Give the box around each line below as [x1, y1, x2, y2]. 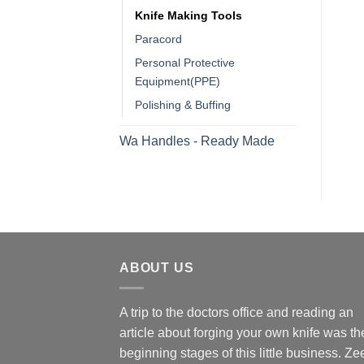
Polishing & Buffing [135, 98, 231, 112]
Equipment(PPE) [135, 75, 220, 89]
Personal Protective [135, 56, 235, 70]
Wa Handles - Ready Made [119, 134, 275, 149]
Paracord [135, 32, 182, 46]
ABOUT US [119, 261, 194, 275]
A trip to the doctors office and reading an [119, 305, 353, 319]
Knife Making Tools [135, 9, 242, 23]
